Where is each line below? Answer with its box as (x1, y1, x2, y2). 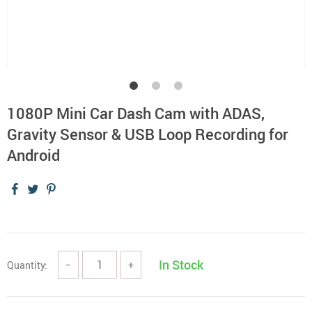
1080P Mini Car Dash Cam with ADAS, (7, 103, 265, 123)
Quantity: (7, 258, 47, 272)
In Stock (159, 256, 203, 273)
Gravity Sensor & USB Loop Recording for (7, 124, 288, 144)
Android (7, 145, 60, 165)
